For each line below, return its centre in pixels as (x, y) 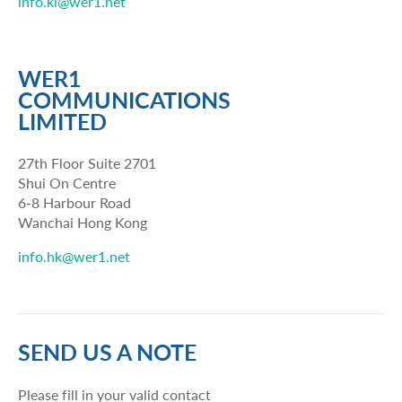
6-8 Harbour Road (74, 203)
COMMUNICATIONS (124, 99)
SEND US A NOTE (107, 352)
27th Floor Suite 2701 (87, 163)
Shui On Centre (67, 183)
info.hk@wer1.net (74, 257)
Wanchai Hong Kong (83, 223)
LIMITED (62, 120)
